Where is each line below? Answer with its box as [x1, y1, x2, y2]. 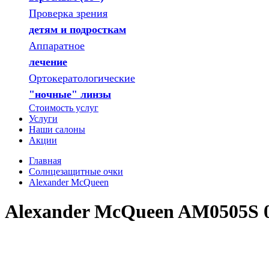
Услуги [29, 113, 58, 124]
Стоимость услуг [29, 103, 98, 113]
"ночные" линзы [29, 88, 111, 100]
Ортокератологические [29, 72, 135, 84]
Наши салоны [29, 124, 85, 134]
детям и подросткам [29, 23, 126, 35]
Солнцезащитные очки [29, 166, 123, 177]
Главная [29, 156, 61, 166]
